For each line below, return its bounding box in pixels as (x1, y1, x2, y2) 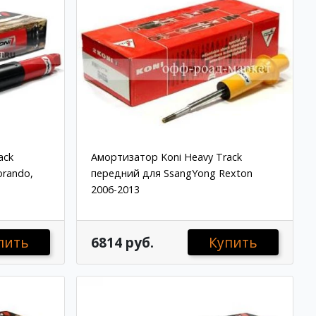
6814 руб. (90, 232, 154, 252)
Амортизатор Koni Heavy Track (90, 150, 242, 164)
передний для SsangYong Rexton (90, 166, 253, 181)
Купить (208, 232, 257, 252)
